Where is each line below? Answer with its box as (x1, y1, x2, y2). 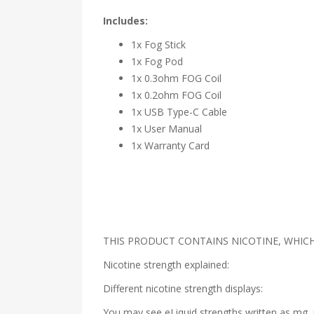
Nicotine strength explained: (103, 258, 229, 271)
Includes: (103, 14, 148, 27)
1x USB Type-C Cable (131, 105, 227, 118)
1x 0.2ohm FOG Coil (131, 88, 221, 102)
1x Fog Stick (131, 38, 186, 51)
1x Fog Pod (131, 55, 183, 68)
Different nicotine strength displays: (103, 282, 266, 295)
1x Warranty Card (131, 139, 210, 152)
